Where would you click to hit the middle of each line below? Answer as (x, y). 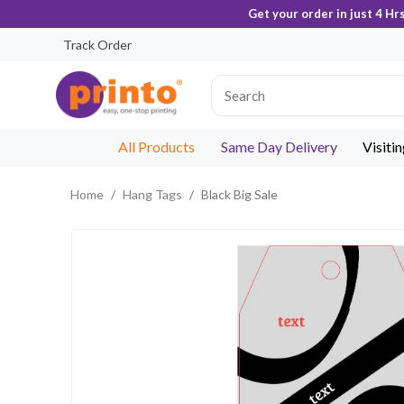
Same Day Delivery (279, 147)
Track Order (97, 45)
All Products (156, 147)
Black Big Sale (239, 194)
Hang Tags (152, 194)
